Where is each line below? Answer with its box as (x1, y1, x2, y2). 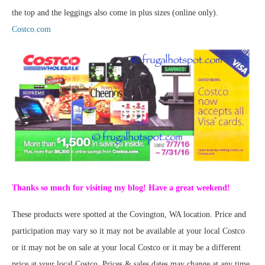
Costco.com (12, 25, 51, 34)
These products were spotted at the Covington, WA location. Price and (12, 210, 246, 219)
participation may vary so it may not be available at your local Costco (12, 227, 245, 236)
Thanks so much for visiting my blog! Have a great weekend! (12, 183, 230, 193)
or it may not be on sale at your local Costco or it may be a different (12, 243, 241, 253)
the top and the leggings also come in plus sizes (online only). (12, 8, 218, 18)
